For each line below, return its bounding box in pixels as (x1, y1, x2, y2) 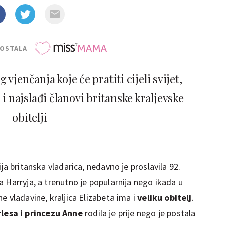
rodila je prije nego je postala (82, 207, 196, 219)
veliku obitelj (137, 191, 192, 203)
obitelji (12, 109, 47, 125)
